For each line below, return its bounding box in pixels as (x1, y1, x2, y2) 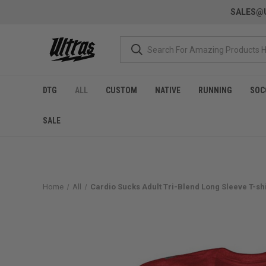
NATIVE (155, 85, 180, 95)
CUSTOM (106, 85, 137, 95)
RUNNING (198, 85, 232, 95)
